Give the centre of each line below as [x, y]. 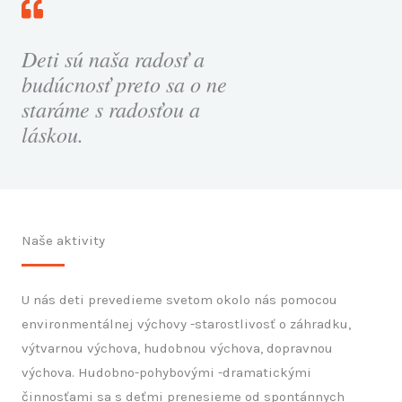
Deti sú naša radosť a [113, 59]
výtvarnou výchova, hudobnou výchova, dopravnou [177, 349]
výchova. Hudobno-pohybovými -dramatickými [166, 373]
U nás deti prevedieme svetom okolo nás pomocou [179, 300]
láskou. [52, 134]
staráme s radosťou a [111, 109]
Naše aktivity [63, 241]
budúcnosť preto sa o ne [124, 84]
